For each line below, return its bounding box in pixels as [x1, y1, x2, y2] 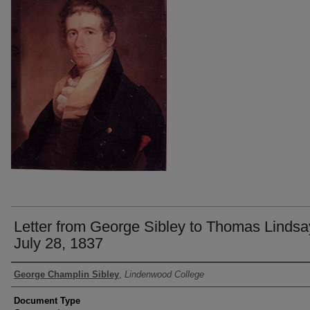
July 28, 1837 [14, 235, 103, 252]
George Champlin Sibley [14, 269, 119, 280]
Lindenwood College [125, 269, 204, 280]
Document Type [14, 295, 80, 306]
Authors [11, 266, 53, 283]
